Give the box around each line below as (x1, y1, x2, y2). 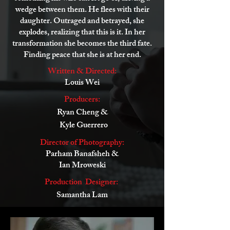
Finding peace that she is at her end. (23, 48, 141, 63)
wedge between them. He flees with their (15, 3, 149, 18)
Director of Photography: (40, 136, 124, 151)
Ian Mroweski (59, 159, 106, 174)
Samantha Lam (56, 188, 108, 203)
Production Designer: (45, 176, 120, 190)
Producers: (64, 93, 100, 108)
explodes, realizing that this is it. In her (19, 26, 145, 41)
